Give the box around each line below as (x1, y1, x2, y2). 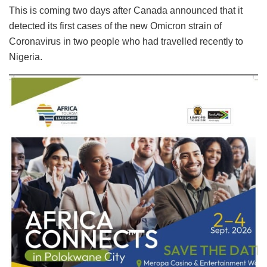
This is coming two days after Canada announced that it (9, 5, 243, 16)
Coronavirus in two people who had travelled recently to (9, 36, 243, 47)
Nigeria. (9, 52, 42, 63)
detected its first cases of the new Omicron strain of (9, 21, 222, 32)
